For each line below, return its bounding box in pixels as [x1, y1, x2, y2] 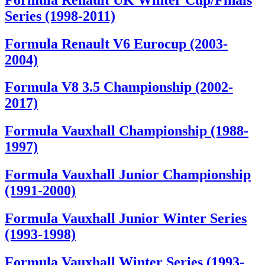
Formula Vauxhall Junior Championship [5, 167, 251, 183]
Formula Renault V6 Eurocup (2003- [5, 35, 228, 51]
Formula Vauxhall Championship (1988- [5, 123, 248, 139]
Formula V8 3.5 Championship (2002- [5, 79, 233, 95]
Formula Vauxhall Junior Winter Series [5, 211, 247, 227]
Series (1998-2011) [5, 8, 115, 24]
